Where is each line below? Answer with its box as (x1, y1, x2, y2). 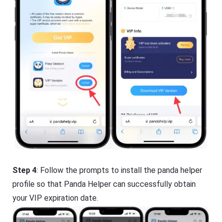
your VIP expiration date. (12, 193, 99, 203)
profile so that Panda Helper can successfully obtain (12, 179, 196, 189)
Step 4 (12, 165, 37, 175)
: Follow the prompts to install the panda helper (37, 165, 203, 175)
